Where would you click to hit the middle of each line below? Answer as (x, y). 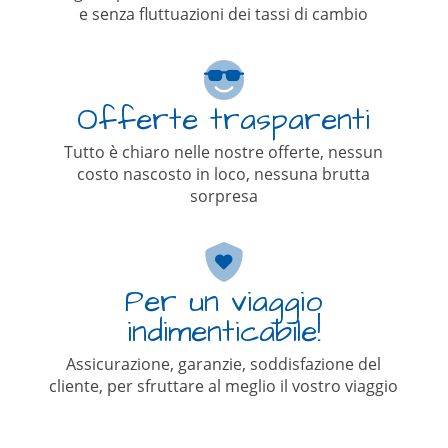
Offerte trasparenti (224, 120)
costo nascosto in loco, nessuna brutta (224, 174)
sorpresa (223, 196)
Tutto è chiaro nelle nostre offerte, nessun (224, 152)
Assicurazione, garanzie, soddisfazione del (224, 364)
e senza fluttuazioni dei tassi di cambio (224, 14)
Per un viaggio (224, 302)
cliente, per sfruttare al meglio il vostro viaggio (224, 386)
